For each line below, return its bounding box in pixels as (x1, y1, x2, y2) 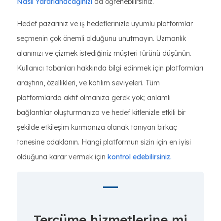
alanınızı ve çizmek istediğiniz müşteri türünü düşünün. (17, 49, 191, 58)
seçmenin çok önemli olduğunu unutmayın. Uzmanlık (17, 34, 186, 43)
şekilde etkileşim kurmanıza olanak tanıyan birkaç (17, 123, 177, 132)
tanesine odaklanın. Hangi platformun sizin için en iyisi (17, 138, 191, 147)
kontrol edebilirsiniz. (108, 152, 172, 161)
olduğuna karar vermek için (17, 152, 108, 161)
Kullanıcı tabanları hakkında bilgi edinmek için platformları (17, 64, 203, 73)
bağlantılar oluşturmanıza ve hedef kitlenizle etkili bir (17, 108, 185, 117)
